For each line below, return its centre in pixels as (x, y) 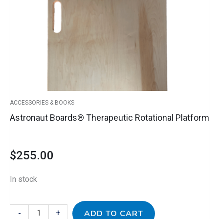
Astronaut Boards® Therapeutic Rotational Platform (109, 118)
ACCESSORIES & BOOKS (42, 103)
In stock (23, 179)
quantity (23, 8)
